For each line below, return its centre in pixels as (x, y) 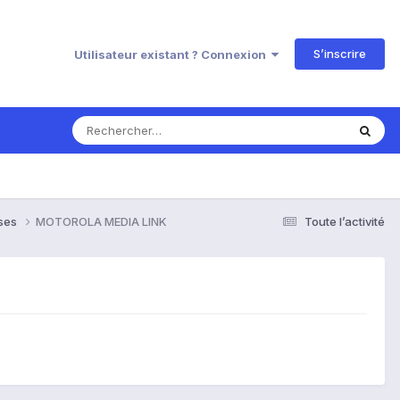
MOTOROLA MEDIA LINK (101, 221)
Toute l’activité (345, 221)
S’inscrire (340, 53)
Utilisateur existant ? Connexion (173, 54)
